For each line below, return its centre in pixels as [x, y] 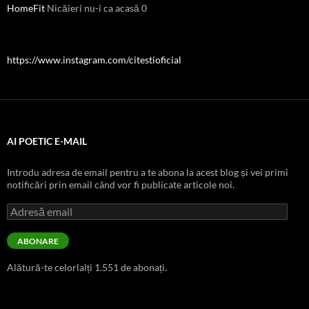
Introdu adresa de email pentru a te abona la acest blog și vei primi [148, 172]
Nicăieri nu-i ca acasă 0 [96, 8]
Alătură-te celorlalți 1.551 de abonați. [87, 268]
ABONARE [38, 241]
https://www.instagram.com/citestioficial [94, 60]
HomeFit [26, 8]
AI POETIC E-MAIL [47, 141]
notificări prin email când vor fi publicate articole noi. [121, 185]
